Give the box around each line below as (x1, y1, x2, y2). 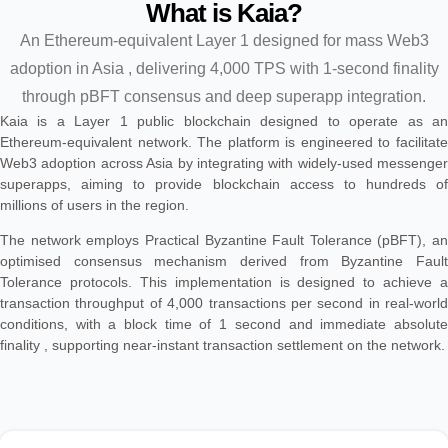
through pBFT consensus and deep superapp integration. (22, 88, 426, 105)
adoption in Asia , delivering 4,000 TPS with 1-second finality (9, 60, 439, 77)
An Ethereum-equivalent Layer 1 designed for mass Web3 (19, 32, 429, 49)
